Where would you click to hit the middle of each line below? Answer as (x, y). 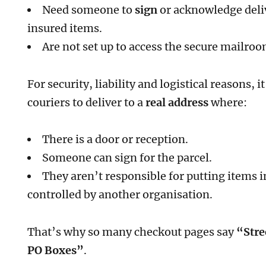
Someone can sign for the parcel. (127, 158)
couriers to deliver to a (87, 102)
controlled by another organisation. (120, 195)
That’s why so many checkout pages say (132, 232)
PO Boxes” (56, 250)
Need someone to (89, 10)
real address (177, 102)
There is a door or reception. (115, 140)
